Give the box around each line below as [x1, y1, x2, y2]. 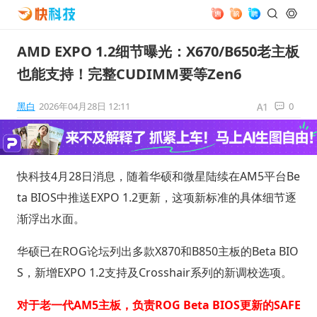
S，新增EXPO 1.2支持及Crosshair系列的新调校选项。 [16, 264, 292, 280]
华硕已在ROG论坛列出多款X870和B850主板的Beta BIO [16, 243, 299, 259]
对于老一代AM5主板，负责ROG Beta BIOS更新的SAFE [16, 296, 301, 313]
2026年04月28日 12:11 [38, 100, 130, 113]
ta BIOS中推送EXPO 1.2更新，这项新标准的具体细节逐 [16, 189, 296, 205]
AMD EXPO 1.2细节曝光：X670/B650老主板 [16, 42, 299, 61]
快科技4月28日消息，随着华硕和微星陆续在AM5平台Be [16, 168, 300, 184]
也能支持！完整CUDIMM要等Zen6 [16, 64, 241, 83]
